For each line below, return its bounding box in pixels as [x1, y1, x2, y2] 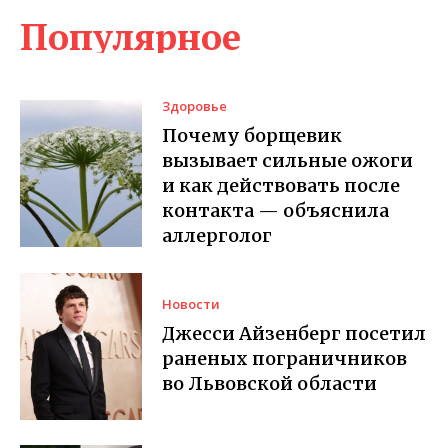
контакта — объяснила [162, 199, 390, 223]
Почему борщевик [162, 124, 343, 148]
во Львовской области [162, 371, 378, 395]
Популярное [20, 13, 241, 61]
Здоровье [162, 97, 228, 116]
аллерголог [162, 224, 273, 248]
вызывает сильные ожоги [162, 149, 414, 173]
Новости [162, 294, 221, 313]
